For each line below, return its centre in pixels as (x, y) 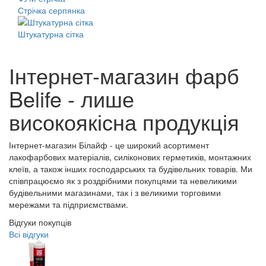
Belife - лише (72, 99)
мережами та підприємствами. (69, 205)
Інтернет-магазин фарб (124, 75)
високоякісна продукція (124, 122)
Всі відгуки (29, 234)
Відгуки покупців (40, 222)
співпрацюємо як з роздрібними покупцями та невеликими (123, 181)
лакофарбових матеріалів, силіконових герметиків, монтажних (130, 157)
